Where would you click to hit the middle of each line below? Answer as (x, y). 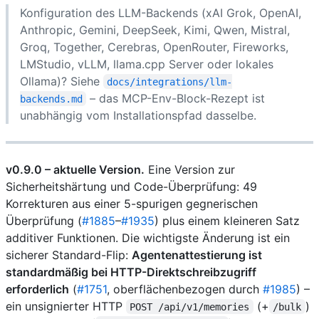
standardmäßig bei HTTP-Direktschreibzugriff (131, 272)
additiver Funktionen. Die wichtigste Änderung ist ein (148, 237)
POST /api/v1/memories (190, 307)
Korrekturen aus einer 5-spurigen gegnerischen (132, 203)
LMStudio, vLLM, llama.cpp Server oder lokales (147, 64)
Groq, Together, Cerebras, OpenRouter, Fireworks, (154, 47)
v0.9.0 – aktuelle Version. (75, 169)
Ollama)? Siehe (62, 81)
